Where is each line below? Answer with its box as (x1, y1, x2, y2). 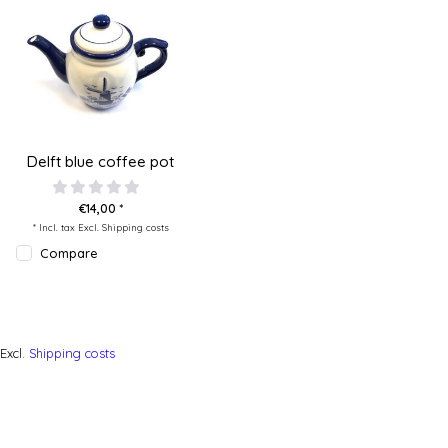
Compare (40, 245, 97, 262)
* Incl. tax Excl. (32, 221, 102, 234)
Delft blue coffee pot (27, 152, 175, 172)
